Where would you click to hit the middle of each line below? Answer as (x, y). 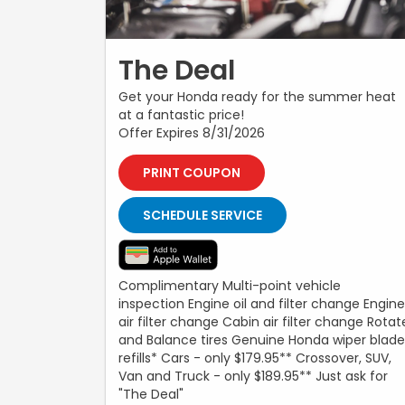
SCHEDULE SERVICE (202, 215)
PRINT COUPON (192, 172)
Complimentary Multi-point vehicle (230, 285)
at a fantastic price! (181, 114)
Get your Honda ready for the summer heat (257, 96)
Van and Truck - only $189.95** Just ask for (253, 376)
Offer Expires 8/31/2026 (192, 132)
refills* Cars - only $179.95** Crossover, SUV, (255, 358)
